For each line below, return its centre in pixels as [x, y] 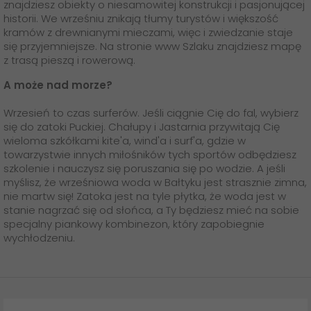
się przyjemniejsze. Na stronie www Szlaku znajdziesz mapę [152, 46]
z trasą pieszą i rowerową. [69, 60]
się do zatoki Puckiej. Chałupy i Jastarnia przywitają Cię [142, 127]
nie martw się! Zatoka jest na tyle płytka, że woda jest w [145, 196]
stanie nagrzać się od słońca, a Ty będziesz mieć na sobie [151, 210]
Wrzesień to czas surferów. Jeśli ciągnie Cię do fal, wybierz [151, 113]
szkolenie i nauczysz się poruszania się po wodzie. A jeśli [144, 168]
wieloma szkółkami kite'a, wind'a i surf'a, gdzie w [125, 141]
